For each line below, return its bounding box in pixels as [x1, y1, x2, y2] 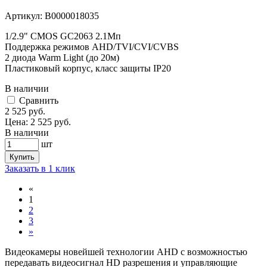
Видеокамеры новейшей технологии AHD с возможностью [5, 247, 247, 257]
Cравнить [19, 95, 58, 106]
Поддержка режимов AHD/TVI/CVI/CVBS [5, 42, 179, 52]
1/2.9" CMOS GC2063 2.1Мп [5, 31, 121, 42]
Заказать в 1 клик [5, 163, 75, 174]
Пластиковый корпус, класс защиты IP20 [5, 63, 171, 74]
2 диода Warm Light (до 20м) [5, 52, 119, 63]
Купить [10, 153, 35, 162]
